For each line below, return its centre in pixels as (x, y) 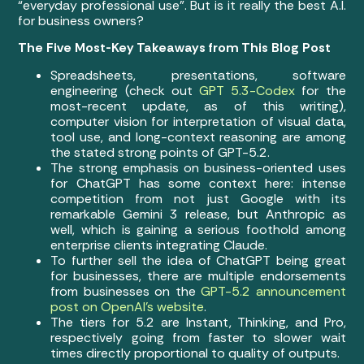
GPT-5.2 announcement (273, 291)
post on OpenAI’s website (128, 306)
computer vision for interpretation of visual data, (198, 121)
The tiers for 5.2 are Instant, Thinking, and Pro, (198, 322)
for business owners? (83, 21)
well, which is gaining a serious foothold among (198, 229)
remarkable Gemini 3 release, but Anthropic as (198, 214)
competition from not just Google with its (198, 198)
